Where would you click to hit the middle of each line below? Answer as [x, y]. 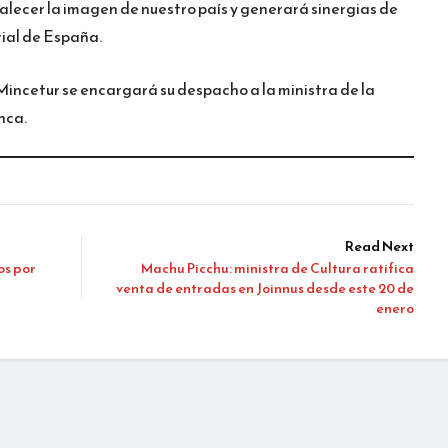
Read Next [379, 246]
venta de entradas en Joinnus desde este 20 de [265, 288]
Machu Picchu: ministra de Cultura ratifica [277, 268]
